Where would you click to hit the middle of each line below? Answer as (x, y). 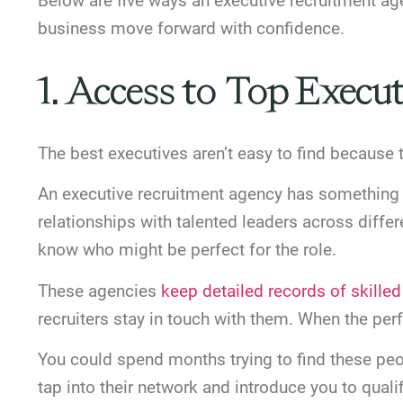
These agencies (99, 291)
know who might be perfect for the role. (187, 250)
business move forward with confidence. (191, 28)
